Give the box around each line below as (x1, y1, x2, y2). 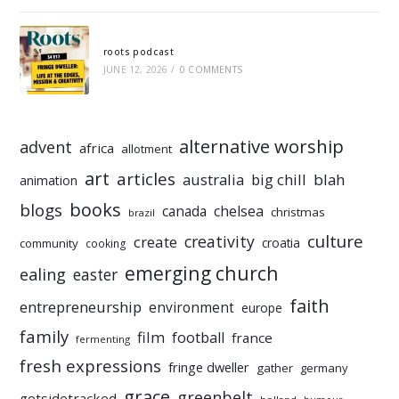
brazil (128, 206, 156, 220)
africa (79, 139, 115, 158)
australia (183, 169, 245, 191)
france (232, 329, 273, 347)
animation (20, 172, 78, 190)
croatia (262, 234, 301, 252)
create (134, 232, 178, 253)
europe (241, 299, 283, 317)
